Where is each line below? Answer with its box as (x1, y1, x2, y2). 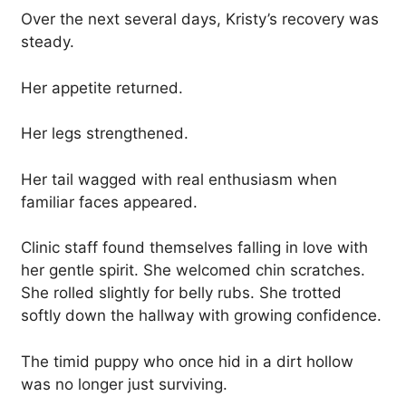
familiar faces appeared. (21, 192, 198, 211)
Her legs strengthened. (21, 124, 188, 143)
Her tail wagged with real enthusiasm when (21, 169, 337, 188)
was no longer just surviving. (21, 374, 227, 393)
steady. (21, 33, 74, 52)
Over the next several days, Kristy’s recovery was (21, 10, 379, 29)
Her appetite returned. (21, 78, 183, 97)
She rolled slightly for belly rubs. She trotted (21, 284, 342, 303)
